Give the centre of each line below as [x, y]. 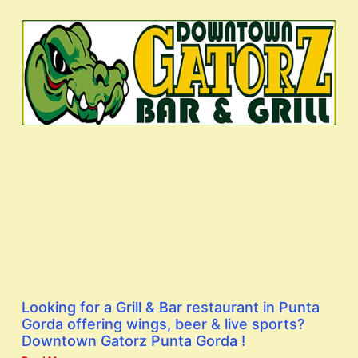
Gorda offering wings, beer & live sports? [163, 324]
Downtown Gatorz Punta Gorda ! [133, 341]
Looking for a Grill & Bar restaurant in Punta [171, 308]
